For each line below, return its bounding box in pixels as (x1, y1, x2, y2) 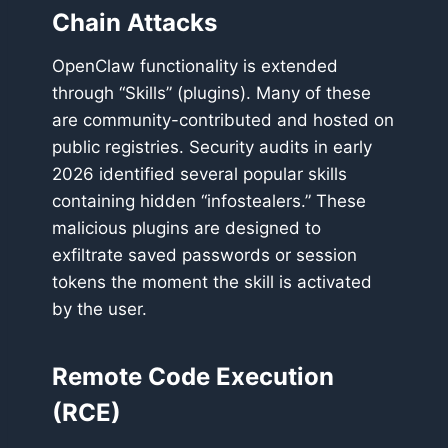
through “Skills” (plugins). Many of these (52, 83, 371, 104)
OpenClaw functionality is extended (52, 56, 338, 77)
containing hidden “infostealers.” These (52, 191, 366, 212)
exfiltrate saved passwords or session (52, 245, 357, 266)
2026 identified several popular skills (52, 164, 347, 185)
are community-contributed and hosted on (52, 110, 394, 131)
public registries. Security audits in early (52, 137, 372, 158)
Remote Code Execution (52, 362, 334, 392)
